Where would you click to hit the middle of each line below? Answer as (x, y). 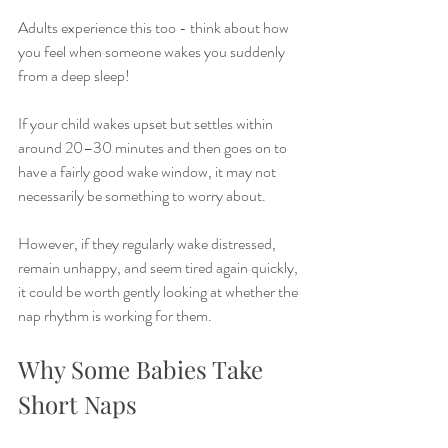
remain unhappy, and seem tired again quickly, (159, 267)
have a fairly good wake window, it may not (148, 171)
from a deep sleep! (74, 75)
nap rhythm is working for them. (115, 315)
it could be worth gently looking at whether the (159, 291)
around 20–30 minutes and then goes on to (154, 147)
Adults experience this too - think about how (155, 27)
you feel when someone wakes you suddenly (153, 51)
